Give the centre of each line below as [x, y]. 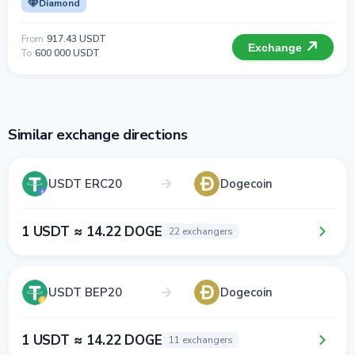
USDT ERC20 [85, 183]
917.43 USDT [76, 39]
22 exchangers [200, 231]
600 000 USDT [67, 53]
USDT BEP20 [85, 292]
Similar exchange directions [98, 135]
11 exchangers [200, 340]
